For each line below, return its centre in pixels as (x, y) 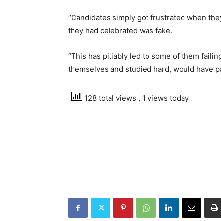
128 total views (110, 98)
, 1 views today (164, 98)
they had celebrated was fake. (120, 30)
